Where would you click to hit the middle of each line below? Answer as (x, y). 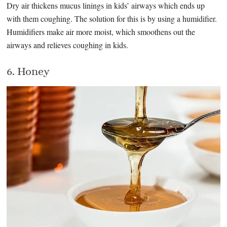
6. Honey (28, 71)
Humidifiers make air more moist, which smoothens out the (101, 32)
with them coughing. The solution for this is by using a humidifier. (112, 19)
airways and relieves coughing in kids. (68, 45)
